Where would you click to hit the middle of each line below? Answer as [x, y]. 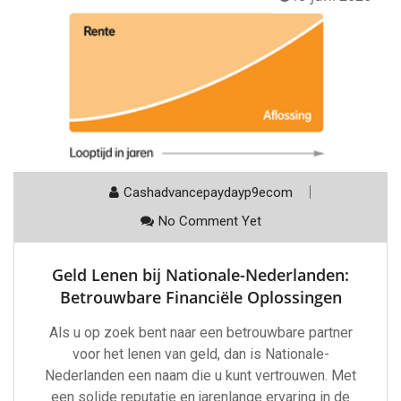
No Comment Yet [209, 221]
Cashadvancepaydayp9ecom [208, 192]
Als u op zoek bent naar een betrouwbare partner [200, 332]
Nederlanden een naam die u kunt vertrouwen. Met [200, 375]
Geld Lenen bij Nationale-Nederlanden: [200, 274]
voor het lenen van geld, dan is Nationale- [200, 354]
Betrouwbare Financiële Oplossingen [200, 297]
